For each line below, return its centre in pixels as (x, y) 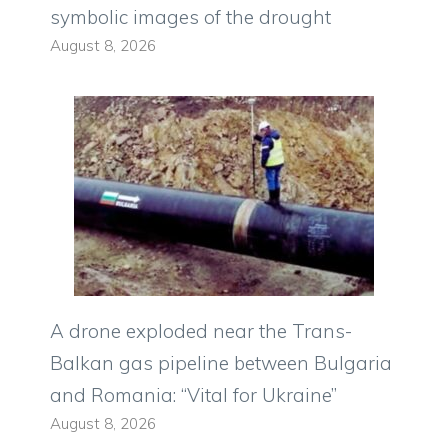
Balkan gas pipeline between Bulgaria (221, 362)
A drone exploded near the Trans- (201, 330)
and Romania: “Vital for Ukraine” (193, 394)
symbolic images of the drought (190, 16)
